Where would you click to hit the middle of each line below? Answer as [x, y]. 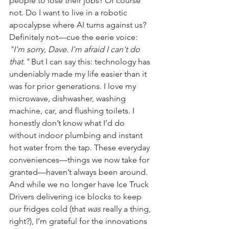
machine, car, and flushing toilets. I [73, 111]
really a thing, [127, 209]
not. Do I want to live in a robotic [69, 13]
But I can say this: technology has [91, 62]
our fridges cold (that [48, 209]
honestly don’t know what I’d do [68, 123]
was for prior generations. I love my [74, 86]
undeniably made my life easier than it [79, 74]
